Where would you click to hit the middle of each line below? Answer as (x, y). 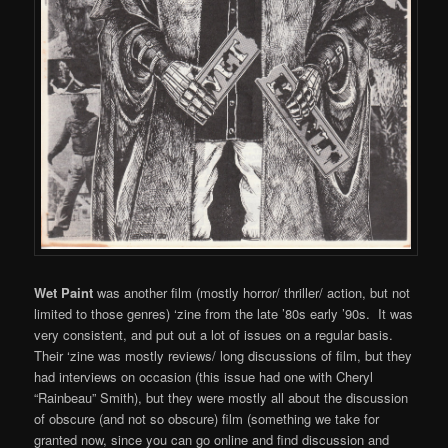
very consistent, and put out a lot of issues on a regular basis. (214, 335)
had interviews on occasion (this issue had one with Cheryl (204, 377)
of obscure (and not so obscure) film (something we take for (207, 419)
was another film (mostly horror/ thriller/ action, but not (252, 293)
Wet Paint (64, 293)
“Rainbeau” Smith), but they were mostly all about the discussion (221, 398)
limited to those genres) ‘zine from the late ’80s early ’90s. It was (224, 314)
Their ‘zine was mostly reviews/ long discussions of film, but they (223, 356)
